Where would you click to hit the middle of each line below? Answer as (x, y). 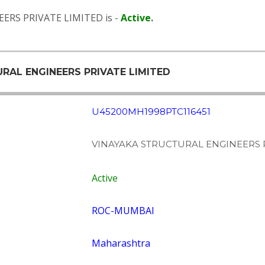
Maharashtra (121, 243)
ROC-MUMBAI (123, 211)
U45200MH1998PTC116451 (151, 112)
